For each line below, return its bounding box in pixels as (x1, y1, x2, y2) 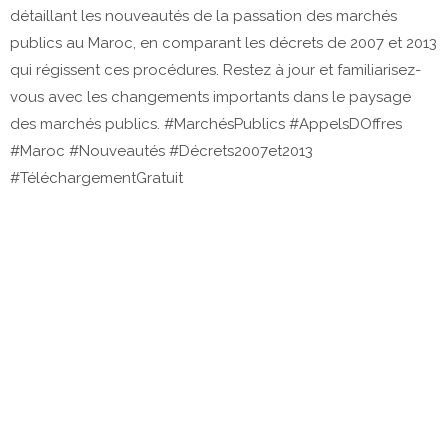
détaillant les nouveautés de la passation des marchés (10, 6, 397, 25)
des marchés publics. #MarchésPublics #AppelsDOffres (10, 114, 402, 133)
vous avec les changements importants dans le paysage (10, 87, 411, 106)
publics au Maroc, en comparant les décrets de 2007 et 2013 (10, 33, 437, 52)
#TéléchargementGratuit (10, 168, 183, 187)
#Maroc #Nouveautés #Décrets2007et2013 (10, 141, 313, 160)
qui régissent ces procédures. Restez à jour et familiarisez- (10, 60, 421, 79)
